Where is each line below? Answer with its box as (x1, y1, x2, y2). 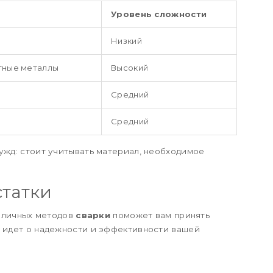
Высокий (111, 62, 149, 73)
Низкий (111, 35, 142, 46)
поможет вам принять (110, 210, 210, 220)
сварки (76, 210, 111, 220)
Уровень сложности (111, 9, 207, 19)
